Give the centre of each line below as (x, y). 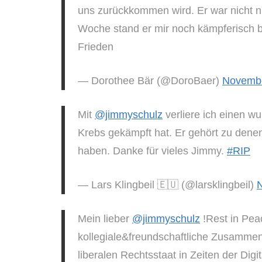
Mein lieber (105, 218)
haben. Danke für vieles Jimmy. (152, 151)
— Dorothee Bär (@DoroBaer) (150, 80)
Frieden (96, 46)
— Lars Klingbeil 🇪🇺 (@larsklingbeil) (167, 185)
